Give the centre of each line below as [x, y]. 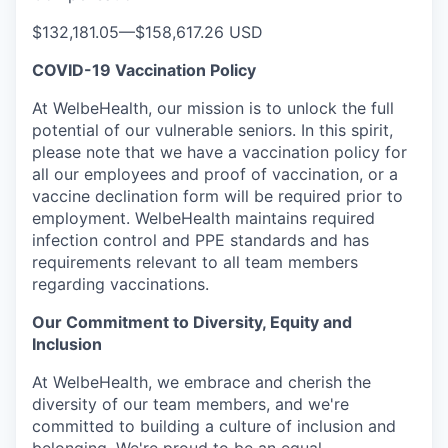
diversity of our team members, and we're [190, 403]
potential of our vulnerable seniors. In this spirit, [212, 129]
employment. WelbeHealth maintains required [203, 217]
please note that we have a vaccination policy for [219, 151]
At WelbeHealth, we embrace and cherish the [201, 381]
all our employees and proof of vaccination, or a [215, 173]
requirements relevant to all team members [195, 261]
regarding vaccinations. [120, 283]
